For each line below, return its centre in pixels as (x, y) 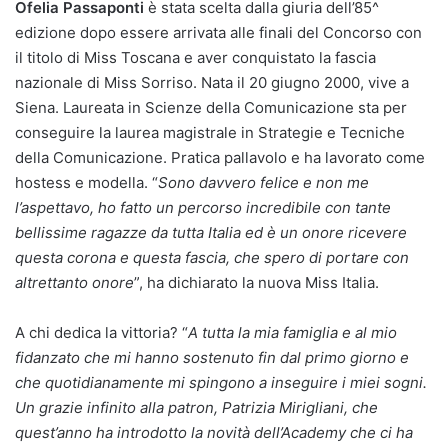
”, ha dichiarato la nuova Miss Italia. (256, 282)
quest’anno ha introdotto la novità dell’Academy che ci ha (214, 432)
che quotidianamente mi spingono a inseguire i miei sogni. (221, 382)
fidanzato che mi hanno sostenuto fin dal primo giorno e (212, 357)
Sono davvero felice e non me (263, 182)
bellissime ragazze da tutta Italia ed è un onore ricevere (211, 232)
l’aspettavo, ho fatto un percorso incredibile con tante (203, 207)
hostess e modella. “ (86, 182)
